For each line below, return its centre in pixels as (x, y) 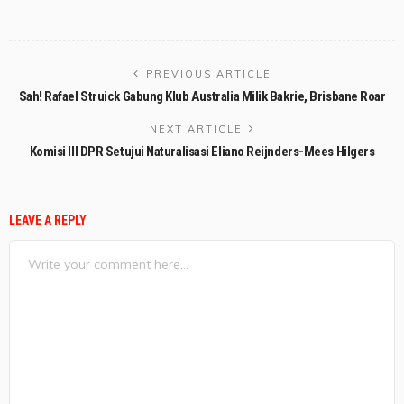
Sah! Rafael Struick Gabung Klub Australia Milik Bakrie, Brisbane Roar (202, 97)
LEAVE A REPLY (49, 220)
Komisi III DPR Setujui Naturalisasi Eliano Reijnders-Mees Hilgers (202, 152)
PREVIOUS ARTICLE (208, 74)
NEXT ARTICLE (196, 129)
